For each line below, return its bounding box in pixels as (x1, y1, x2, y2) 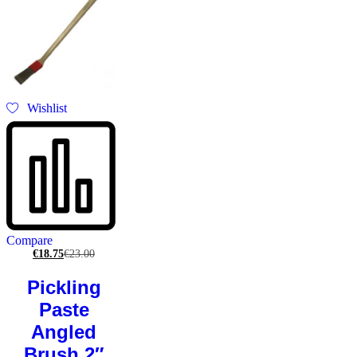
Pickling (26, 276, 101, 298)
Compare (6, 233, 53, 247)
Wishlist (27, 100, 68, 115)
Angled (31, 320, 96, 343)
